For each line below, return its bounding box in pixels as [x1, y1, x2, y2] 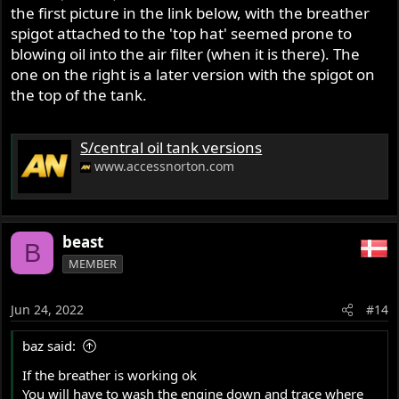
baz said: [22, 336, 77, 354]
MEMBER [69, 256, 118, 273]
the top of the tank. [11, 85, 148, 106]
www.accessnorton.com [94, 157, 235, 175]
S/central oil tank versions [80, 136, 263, 158]
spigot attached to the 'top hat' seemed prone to [11, 23, 353, 45]
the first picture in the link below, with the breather [11, 3, 370, 24]
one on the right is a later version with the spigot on [11, 64, 376, 85]
